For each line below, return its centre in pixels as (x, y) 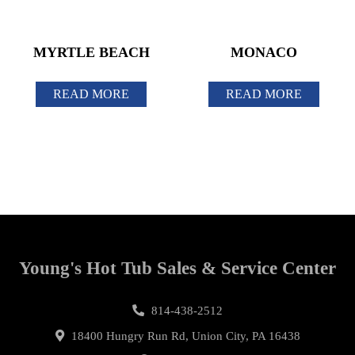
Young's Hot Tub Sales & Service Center (177, 269)
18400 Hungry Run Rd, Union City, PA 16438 (184, 336)
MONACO (263, 53)
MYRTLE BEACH (91, 53)
